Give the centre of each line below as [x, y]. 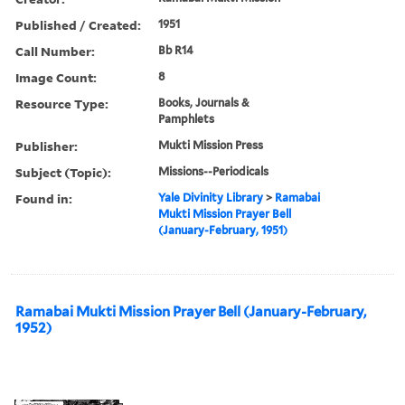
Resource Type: [62, 103]
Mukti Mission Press [211, 145]
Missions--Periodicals [214, 171]
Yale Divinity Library [211, 197]
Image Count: [56, 77]
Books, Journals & [204, 102]
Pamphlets [187, 118]
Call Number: [55, 51]
